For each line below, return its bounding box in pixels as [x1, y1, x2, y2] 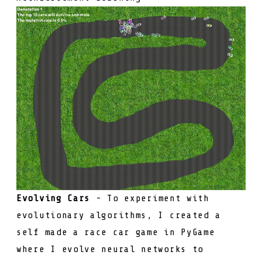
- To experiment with [90, 192, 209, 204]
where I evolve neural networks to [16, 243, 204, 254]
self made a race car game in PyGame [16, 226, 215, 237]
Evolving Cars [16, 192, 91, 204]
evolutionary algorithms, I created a [16, 209, 221, 220]
